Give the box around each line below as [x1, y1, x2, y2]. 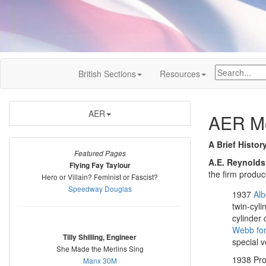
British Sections [78, 68, 136, 80]
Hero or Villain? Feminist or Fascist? [42, 172, 158, 182]
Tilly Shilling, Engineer [63, 232, 137, 242]
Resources [160, 68, 200, 80]
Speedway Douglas [68, 183, 132, 194]
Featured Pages [74, 148, 126, 158]
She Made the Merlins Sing [56, 243, 144, 254]
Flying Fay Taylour [69, 160, 131, 170]
